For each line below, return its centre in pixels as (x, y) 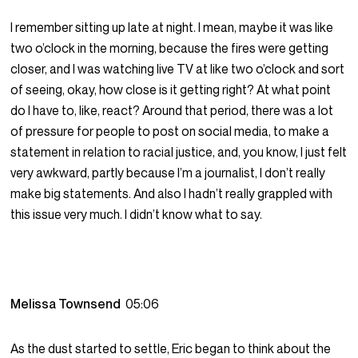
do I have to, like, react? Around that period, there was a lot (172, 111)
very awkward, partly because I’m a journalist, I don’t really (168, 173)
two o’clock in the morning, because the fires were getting (170, 48)
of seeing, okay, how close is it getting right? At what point (171, 90)
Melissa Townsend (68, 304)
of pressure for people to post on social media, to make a (170, 131)
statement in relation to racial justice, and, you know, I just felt (179, 152)
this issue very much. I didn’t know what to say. (137, 215)
